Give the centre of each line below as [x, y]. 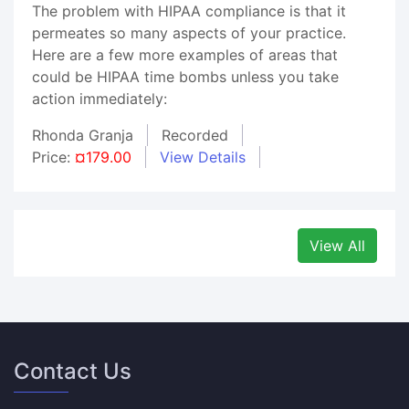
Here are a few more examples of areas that [185, 55]
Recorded [195, 135]
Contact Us [73, 371]
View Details [203, 157]
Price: [53, 157]
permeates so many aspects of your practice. [189, 33]
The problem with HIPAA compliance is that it [189, 11]
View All [337, 246]
